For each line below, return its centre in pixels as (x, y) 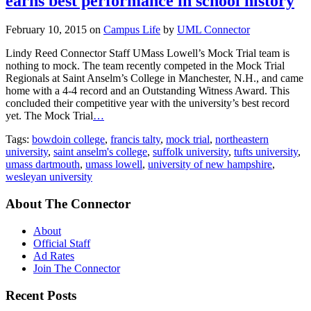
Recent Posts (41, 295)
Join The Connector (77, 268)
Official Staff (62, 243)
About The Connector (68, 204)
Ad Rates (54, 255)
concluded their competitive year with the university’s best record (148, 103)
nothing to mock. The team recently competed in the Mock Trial (145, 66)
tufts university (266, 152)
